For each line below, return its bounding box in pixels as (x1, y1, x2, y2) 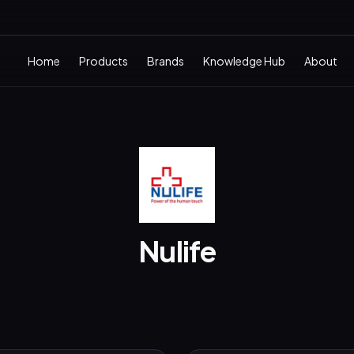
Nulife (138, 233, 216, 269)
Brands (147, 54, 184, 68)
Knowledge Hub (203, 54, 285, 68)
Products (79, 54, 128, 68)
